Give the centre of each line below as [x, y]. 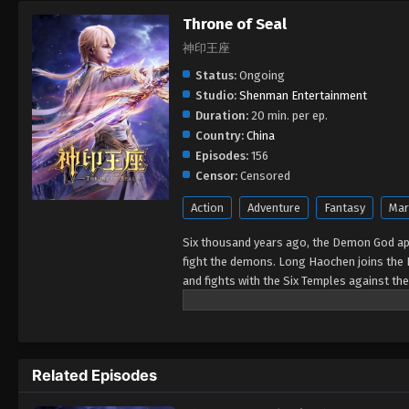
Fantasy [345, 207]
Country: [220, 135]
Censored [264, 175]
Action [207, 207]
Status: [216, 75]
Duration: [222, 115]
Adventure [274, 207]
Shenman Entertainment [303, 95]
